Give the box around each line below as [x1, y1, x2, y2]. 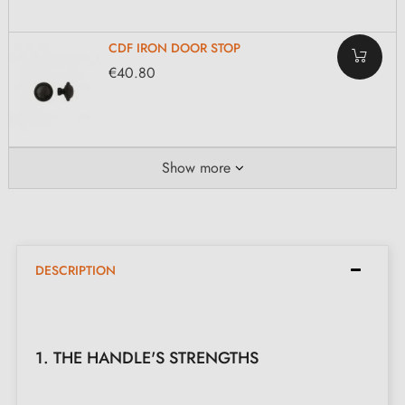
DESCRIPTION [35, 260, 116, 279]
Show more [161, 156, 231, 178]
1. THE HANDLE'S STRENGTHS [35, 345, 259, 370]
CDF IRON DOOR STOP [108, 39, 240, 58]
